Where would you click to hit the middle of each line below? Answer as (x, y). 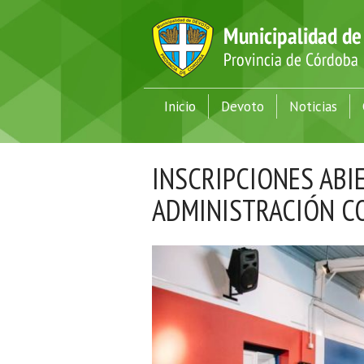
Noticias (313, 106)
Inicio (180, 106)
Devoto (243, 106)
